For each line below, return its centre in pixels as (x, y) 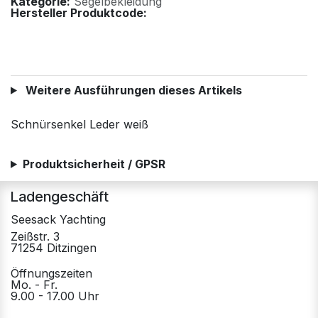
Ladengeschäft (60, 196)
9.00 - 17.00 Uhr (55, 296)
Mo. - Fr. (34, 284)
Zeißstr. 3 (35, 236)
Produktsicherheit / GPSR (94, 164)
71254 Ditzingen (54, 247)
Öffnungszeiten (51, 273)
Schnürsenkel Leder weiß (79, 124)
